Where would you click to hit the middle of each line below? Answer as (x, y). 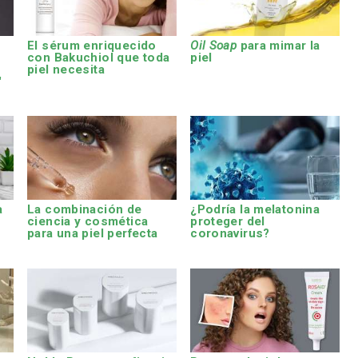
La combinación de (85, 210)
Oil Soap (214, 45)
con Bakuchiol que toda (99, 57)
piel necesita (66, 69)
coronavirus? (230, 234)
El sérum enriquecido (92, 45)
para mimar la (278, 45)
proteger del (228, 222)
